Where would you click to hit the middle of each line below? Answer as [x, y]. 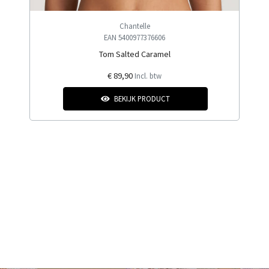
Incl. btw [148, 76]
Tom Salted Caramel [134, 54]
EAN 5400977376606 [134, 37]
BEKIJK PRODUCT [142, 98]
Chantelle [134, 26]
